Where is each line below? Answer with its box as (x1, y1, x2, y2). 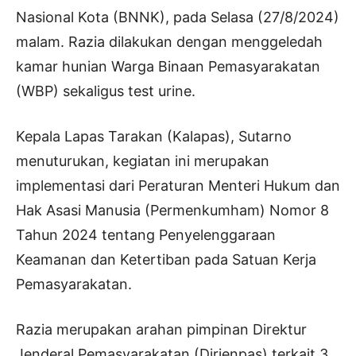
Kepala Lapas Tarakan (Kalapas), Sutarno (16, 128, 292, 145)
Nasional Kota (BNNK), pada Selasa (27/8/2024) (16, 9, 339, 26)
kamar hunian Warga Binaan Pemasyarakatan (16, 58, 320, 75)
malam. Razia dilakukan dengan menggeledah (16, 33, 323, 51)
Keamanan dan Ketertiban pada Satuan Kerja (16, 251, 316, 269)
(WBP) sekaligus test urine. (16, 83, 195, 100)
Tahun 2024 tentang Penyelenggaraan (16, 226, 276, 244)
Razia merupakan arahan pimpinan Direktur (16, 321, 307, 339)
